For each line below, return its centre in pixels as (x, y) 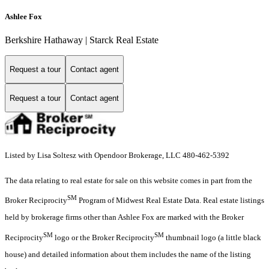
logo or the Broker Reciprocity (104, 237)
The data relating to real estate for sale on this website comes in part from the (128, 181)
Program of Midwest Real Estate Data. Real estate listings (171, 201)
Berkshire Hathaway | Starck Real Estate (82, 40)
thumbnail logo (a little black (213, 237)
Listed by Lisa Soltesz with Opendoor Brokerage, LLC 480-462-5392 (117, 156)
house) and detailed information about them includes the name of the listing (128, 254)
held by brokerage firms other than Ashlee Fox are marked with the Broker (124, 217)
